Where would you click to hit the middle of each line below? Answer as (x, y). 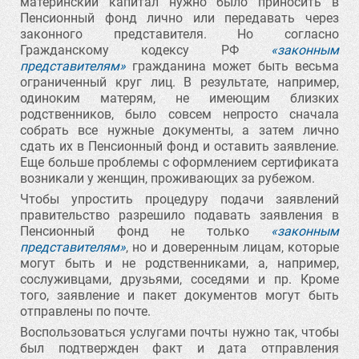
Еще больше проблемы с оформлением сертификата (179, 162)
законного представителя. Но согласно (179, 34)
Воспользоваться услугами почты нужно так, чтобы (179, 332)
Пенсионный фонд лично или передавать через (179, 18)
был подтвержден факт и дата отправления (179, 348)
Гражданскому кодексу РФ (145, 50)
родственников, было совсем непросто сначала (179, 114)
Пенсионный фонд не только (145, 231)
